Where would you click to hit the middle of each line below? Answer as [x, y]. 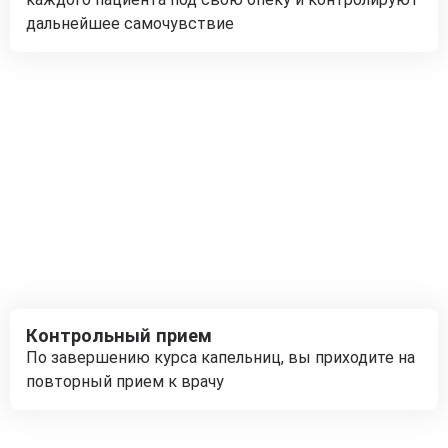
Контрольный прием [119, 335]
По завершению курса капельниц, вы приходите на [220, 357]
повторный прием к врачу [125, 381]
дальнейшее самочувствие [130, 23]
